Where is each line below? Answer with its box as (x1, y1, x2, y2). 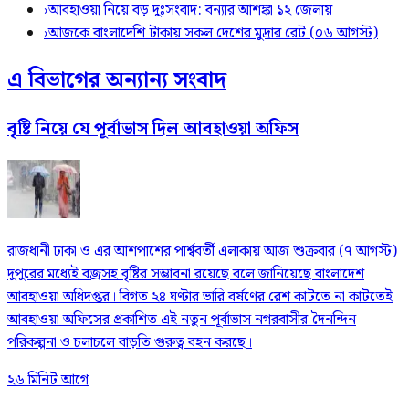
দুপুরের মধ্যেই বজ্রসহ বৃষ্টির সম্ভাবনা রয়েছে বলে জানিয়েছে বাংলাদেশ (7, 262, 364, 286)
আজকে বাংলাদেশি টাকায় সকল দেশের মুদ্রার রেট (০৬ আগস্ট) (48, 22, 378, 46)
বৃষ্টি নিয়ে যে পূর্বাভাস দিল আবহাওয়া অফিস (7, 115, 299, 142)
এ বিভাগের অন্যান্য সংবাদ (7, 62, 226, 98)
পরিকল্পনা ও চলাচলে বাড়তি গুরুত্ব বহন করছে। (7, 330, 252, 354)
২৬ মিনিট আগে (7, 368, 89, 392)
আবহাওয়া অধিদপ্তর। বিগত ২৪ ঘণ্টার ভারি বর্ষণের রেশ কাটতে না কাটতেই (7, 285, 393, 309)
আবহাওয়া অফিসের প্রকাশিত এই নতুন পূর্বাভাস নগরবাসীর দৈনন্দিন (7, 308, 356, 331)
